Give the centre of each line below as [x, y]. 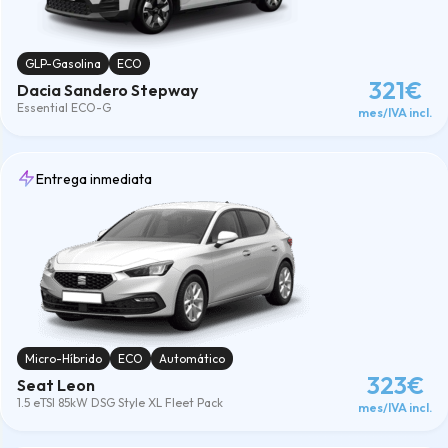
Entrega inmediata [94, 178]
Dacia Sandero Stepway [107, 89]
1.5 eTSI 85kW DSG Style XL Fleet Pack [120, 402]
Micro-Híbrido [63, 358]
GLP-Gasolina [63, 63]
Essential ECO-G [64, 107]
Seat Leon [56, 384]
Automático [192, 358]
